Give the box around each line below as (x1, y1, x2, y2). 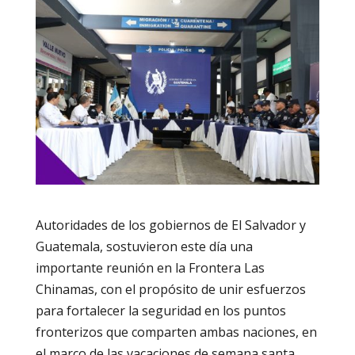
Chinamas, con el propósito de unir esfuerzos (35, 280, 306, 298)
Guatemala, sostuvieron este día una (35, 237, 253, 255)
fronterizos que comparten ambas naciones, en (35, 323, 317, 341)
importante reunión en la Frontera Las (35, 258, 265, 277)
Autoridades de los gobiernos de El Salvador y (35, 216, 306, 234)
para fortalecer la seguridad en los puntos (35, 301, 286, 319)
